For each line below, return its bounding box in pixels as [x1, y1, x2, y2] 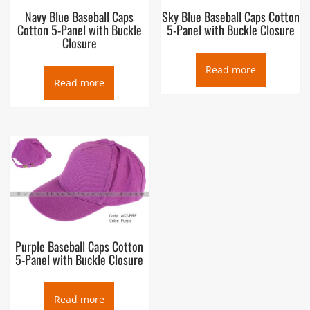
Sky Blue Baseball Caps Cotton [161, 7, 300, 26]
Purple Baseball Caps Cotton [15, 237, 144, 255]
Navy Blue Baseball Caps [25, 7, 134, 26]
